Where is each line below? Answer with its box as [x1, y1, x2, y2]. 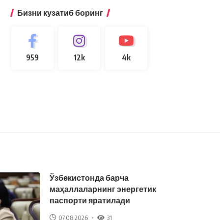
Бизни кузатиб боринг [17, 8, 103, 18]
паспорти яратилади [50, 195, 130, 205]
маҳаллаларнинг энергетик [50, 184, 156, 194]
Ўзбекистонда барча [50, 173, 129, 183]
